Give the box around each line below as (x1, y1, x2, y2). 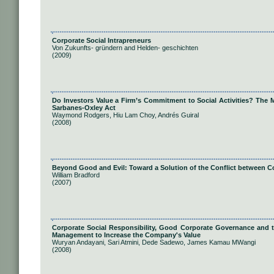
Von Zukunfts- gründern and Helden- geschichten (52, 44, 198, 51)
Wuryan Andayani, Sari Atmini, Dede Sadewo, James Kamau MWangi (52, 239, 256, 246)
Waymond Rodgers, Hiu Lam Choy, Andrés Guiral (52, 111, 199, 119)
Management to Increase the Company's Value (52, 231, 201, 239)
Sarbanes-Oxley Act (52, 104, 116, 111)
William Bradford (52, 171, 100, 179)
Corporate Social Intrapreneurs (52, 37, 151, 44)
